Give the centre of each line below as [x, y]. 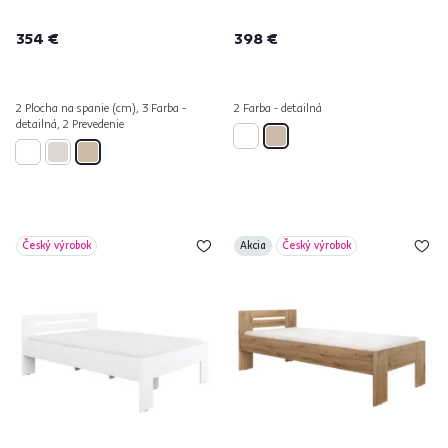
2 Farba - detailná [278, 107]
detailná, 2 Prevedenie [70, 123]
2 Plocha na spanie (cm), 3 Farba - [101, 107]
